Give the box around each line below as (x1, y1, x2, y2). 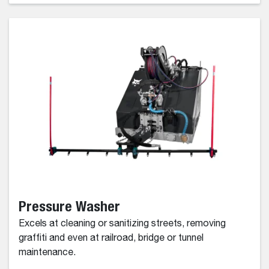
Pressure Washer (19, 197, 120, 214)
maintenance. (19, 247, 76, 258)
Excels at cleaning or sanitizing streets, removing (19, 219, 226, 229)
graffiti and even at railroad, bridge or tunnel (19, 233, 204, 243)
